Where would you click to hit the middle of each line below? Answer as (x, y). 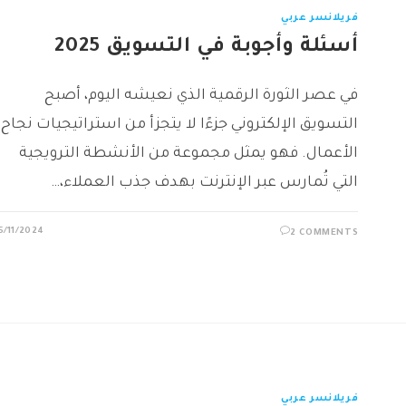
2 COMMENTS (324, 234)
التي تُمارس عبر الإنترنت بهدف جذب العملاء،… (205, 184)
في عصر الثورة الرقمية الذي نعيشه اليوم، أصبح (202, 97)
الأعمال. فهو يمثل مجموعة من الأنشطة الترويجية (189, 155)
